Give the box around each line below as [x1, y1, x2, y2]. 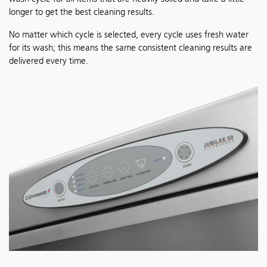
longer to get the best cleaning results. [9, 6, 154, 17]
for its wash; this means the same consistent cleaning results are [9, 42, 252, 53]
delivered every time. [9, 55, 88, 66]
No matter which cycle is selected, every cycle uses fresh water [9, 29, 249, 40]
